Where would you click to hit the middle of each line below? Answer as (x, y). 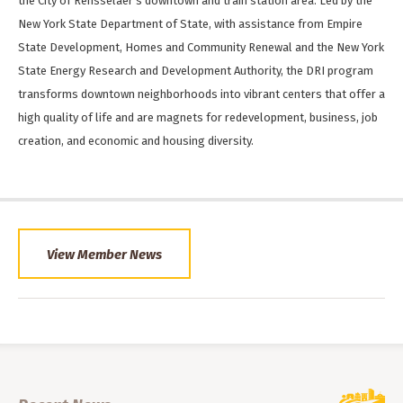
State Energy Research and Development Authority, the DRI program (196, 71)
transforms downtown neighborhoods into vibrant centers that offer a (201, 94)
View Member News (104, 255)
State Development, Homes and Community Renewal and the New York (201, 48)
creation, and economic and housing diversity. (136, 141)
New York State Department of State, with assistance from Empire (190, 24)
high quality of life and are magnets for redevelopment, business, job (198, 118)
